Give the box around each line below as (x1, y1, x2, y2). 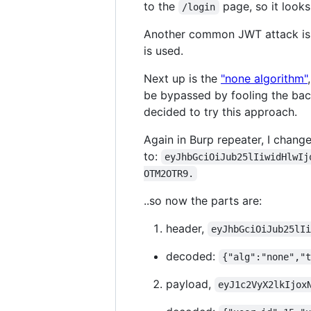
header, (166, 221, 208, 235)
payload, (166, 276, 215, 291)
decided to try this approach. (144, 104, 297, 119)
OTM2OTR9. (144, 167, 194, 179)
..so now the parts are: (144, 193, 262, 208)
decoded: (166, 249, 219, 263)
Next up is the (144, 71, 221, 85)
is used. (144, 43, 183, 58)
